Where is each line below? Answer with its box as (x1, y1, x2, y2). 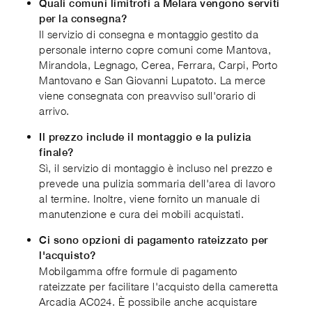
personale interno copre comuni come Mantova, (39, 42, 271, 56)
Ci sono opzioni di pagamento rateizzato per (39, 233, 268, 246)
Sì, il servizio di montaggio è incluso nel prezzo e (39, 161, 273, 174)
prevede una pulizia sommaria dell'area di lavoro (39, 176, 275, 189)
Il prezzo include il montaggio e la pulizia (39, 130, 251, 143)
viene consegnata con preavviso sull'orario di (39, 88, 256, 102)
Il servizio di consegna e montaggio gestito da (39, 27, 258, 40)
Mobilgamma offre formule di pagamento (39, 264, 237, 277)
